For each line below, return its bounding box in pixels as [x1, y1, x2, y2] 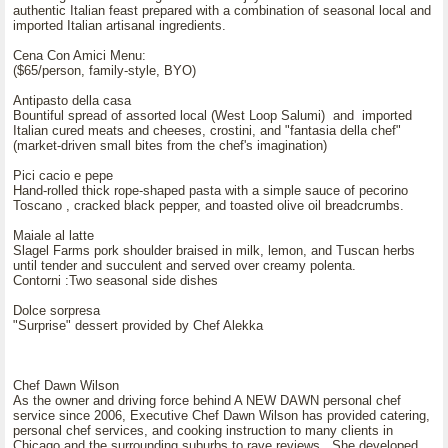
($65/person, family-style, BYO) [13, 63, 196, 78]
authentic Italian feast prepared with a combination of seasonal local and [13, 3, 431, 18]
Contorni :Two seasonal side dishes [13, 273, 218, 288]
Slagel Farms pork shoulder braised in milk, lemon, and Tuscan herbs [13, 243, 415, 258]
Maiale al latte [13, 228, 94, 243]
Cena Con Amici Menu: [13, 48, 146, 63]
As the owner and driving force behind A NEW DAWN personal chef [13, 393, 401, 408]
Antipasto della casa [13, 93, 131, 108]
